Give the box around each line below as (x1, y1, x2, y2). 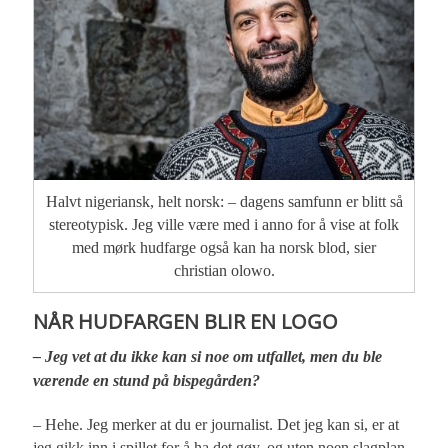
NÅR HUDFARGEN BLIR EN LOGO (33, 306, 339, 335)
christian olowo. (173, 261, 275, 279)
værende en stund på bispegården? (33, 371, 261, 390)
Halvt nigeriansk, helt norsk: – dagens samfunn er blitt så (45, 192, 403, 210)
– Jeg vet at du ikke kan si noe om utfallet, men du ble (33, 347, 383, 366)
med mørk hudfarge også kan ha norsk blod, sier (72, 238, 376, 256)
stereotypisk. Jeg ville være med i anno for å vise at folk (49, 215, 399, 233)
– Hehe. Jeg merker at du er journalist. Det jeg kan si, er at (33, 415, 400, 433)
